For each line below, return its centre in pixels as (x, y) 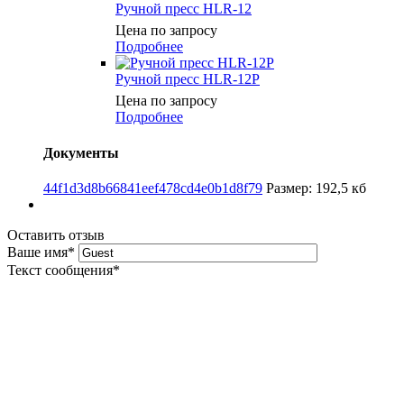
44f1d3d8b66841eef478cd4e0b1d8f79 (153, 188)
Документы (81, 152)
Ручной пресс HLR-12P (188, 79)
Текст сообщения (60, 270)
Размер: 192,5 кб (316, 188)
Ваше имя (37, 252)
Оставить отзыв (56, 234)
